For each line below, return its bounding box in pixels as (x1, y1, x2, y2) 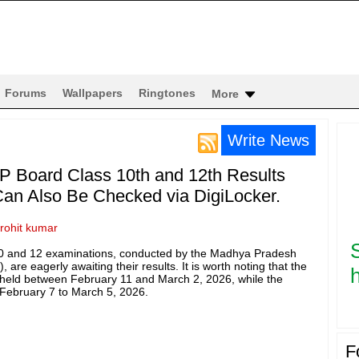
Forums (5, 87, 46, 99)
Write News (227, 131, 309, 149)
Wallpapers (63, 87, 123, 99)
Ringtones (139, 87, 196, 99)
